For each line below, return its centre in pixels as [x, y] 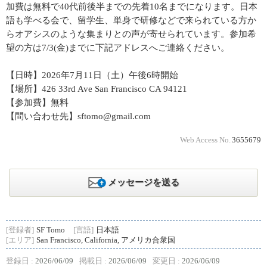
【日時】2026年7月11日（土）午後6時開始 [92, 75]
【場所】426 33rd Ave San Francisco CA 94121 [97, 89]
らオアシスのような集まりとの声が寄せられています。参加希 [131, 34]
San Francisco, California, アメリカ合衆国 [106, 240]
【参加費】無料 [37, 103]
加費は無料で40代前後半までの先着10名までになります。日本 [132, 7]
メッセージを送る [143, 182]
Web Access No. [205, 140]
